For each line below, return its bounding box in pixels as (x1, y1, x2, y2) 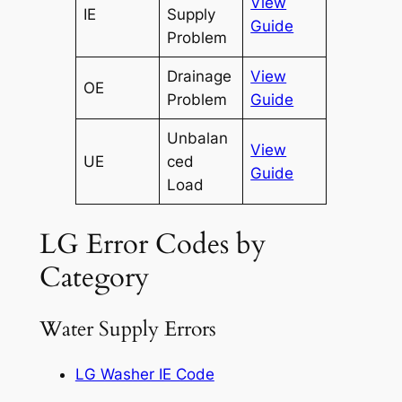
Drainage (167, 66, 232, 85)
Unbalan (167, 128, 229, 147)
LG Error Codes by (39, 224, 266, 263)
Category (39, 258, 149, 296)
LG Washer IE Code (74, 364, 214, 383)
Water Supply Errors (39, 315, 216, 344)
